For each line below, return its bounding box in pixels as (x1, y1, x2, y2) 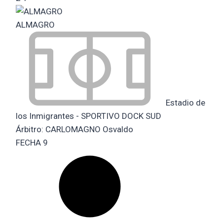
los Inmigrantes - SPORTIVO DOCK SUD (16, 110, 161, 121)
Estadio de (164, 97, 205, 108)
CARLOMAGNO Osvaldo (45, 124, 133, 134)
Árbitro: (16, 124, 45, 134)
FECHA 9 (16, 137, 48, 147)
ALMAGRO (16, 19, 55, 30)
